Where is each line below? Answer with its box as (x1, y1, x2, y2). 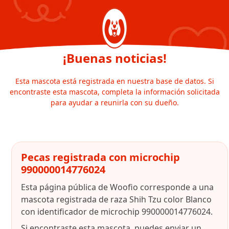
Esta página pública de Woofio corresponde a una (21, 181, 214, 193)
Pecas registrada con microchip (21, 150, 180, 164)
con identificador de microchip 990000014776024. (21, 206, 213, 217)
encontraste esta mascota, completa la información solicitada (9, 87, 220, 97)
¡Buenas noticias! (62, 50, 167, 66)
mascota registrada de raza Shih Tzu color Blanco (21, 194, 212, 205)
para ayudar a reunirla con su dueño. (50, 98, 179, 107)
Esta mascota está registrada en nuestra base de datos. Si (15, 76, 214, 86)
